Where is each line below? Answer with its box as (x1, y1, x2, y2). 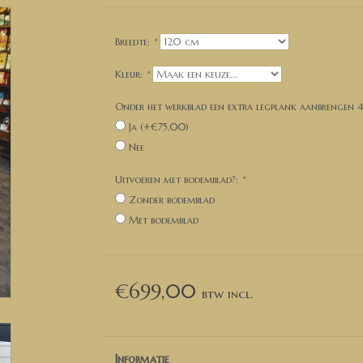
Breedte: (114, 36, 153, 48)
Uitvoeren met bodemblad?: (114, 173, 241, 186)
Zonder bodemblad (128, 194, 215, 206)
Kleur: (114, 68, 146, 80)
